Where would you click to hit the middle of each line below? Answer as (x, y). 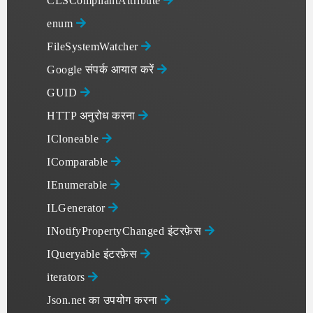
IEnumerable (79, 185)
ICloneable (74, 139)
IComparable (79, 162)
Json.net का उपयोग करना (104, 300)
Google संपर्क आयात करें (102, 70)
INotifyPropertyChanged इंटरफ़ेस (126, 231)
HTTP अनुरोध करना (93, 116)
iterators (67, 277)
